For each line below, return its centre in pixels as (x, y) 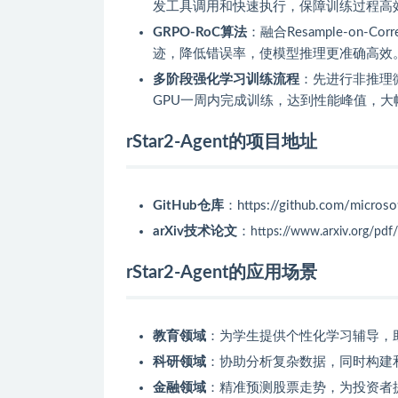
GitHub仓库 (188, 205)
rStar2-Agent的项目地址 (222, 142)
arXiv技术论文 (195, 231)
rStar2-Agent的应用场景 (222, 272)
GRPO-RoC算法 (200, 32)
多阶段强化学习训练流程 (226, 79)
